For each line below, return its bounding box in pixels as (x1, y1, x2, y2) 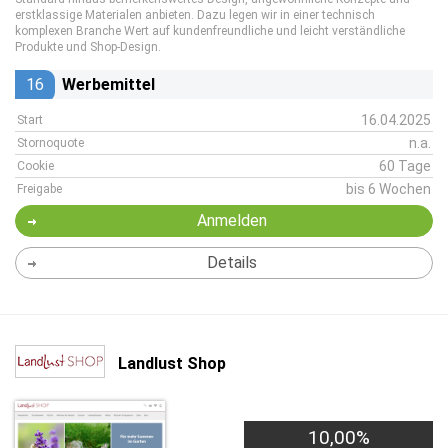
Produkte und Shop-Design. (15, 40, 161, 54)
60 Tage (379, 158, 431, 174)
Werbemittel (62, 75, 155, 94)
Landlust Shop (118, 353, 226, 373)
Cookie (17, 159, 54, 173)
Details (206, 253, 257, 272)
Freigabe (17, 182, 62, 196)
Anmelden (196, 211, 267, 230)
